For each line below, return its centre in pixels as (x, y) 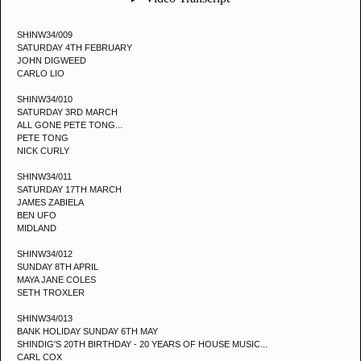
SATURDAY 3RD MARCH (67, 112)
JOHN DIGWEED (52, 60)
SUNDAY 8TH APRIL (58, 267)
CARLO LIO (41, 73)
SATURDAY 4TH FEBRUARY (75, 48)
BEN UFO (37, 215)
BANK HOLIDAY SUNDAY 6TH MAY (87, 331)
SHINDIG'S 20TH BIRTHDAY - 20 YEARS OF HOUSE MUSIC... (142, 344)
